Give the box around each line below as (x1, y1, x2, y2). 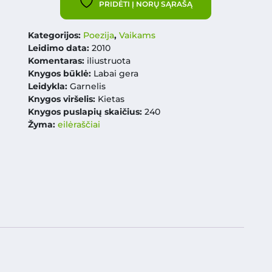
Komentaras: (27, 55, 87, 66)
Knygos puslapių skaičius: (27, 106, 144, 117)
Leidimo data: (27, 42, 89, 53)
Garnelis (67, 81, 106, 92)
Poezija (83, 30, 114, 41)
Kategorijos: (27, 30, 83, 41)
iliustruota (86, 55, 131, 66)
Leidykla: (27, 81, 67, 92)
